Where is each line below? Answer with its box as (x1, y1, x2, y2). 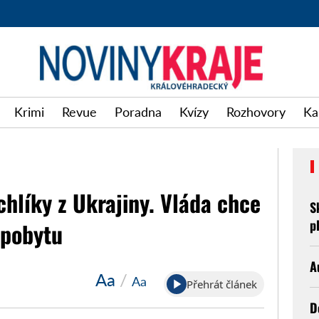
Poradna (115, 104, 162, 120)
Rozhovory (226, 104, 286, 120)
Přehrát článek (186, 276, 257, 291)
